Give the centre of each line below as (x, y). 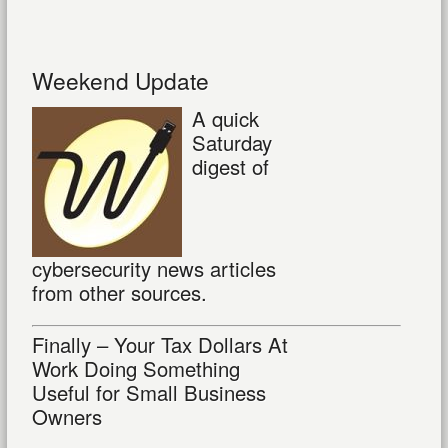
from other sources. (119, 293)
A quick (225, 119)
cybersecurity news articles (153, 269)
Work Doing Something (135, 369)
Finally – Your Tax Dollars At (159, 345)
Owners (66, 417)
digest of (230, 167)
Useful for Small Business (148, 393)
